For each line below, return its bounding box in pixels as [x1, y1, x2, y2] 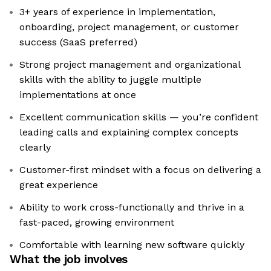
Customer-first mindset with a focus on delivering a [19, 164, 261, 176]
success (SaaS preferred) [19, 36, 137, 48]
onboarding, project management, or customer [19, 21, 239, 33]
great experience [19, 179, 98, 191]
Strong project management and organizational [19, 59, 241, 71]
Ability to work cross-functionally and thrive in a [19, 201, 244, 214]
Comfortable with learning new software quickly [19, 239, 244, 251]
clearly [19, 142, 51, 154]
